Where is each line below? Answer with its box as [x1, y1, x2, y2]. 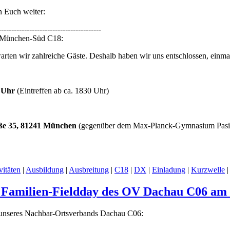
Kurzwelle [191, 165, 225, 175]
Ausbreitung [69, 165, 109, 175]
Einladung [152, 165, 185, 175]
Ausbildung [26, 165, 64, 175]
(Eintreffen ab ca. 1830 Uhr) [15, 86, 109, 95]
